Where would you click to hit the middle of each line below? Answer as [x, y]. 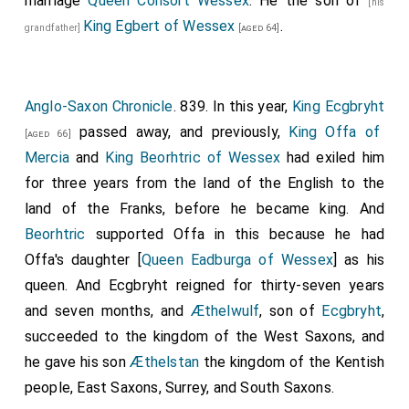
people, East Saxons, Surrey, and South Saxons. [179, 388]
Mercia [47, 157]
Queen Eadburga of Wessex [237, 260]
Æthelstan [165, 362]
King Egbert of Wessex [159, 26]
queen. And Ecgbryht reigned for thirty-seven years [204, 285]
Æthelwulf [225, 311]
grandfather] [54, 28]
